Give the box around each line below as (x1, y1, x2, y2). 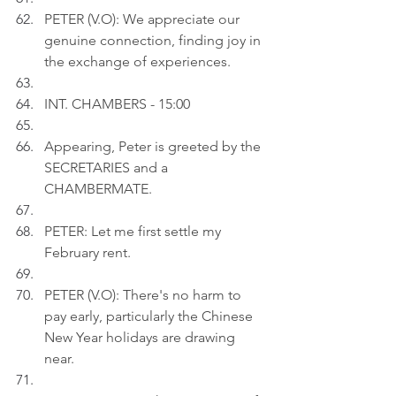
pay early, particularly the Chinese (44, 308, 256, 324)
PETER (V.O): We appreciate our (44, 11, 243, 27)
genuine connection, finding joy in (44, 32, 264, 49)
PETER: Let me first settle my (44, 223, 225, 240)
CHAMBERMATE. (44, 180, 152, 197)
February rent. (44, 244, 131, 261)
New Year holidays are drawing (44, 329, 239, 346)
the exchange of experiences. (44, 53, 231, 70)
